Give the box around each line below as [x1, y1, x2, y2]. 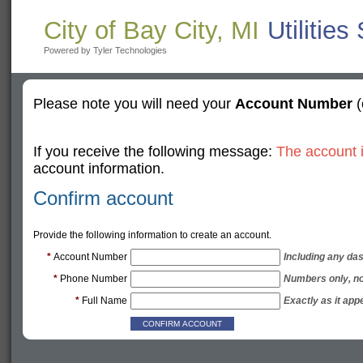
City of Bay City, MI [44, 16, 259, 45]
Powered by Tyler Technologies [44, 45, 167, 55]
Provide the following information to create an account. [32, 229, 271, 241]
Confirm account [32, 187, 173, 209]
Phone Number [59, 273, 127, 284]
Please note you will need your [32, 96, 235, 112]
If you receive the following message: [32, 143, 276, 160]
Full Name [81, 295, 127, 306]
